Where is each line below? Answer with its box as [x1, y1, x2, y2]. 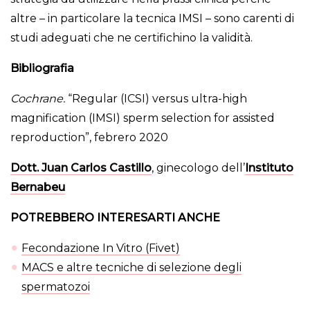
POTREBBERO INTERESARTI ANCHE [10, 210, 220, 224]
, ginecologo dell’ [152, 161, 245, 174]
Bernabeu [10, 180, 65, 194]
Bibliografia [10, 61, 74, 75]
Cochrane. [10, 91, 65, 105]
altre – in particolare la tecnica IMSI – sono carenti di [10, 11, 294, 25]
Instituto [245, 161, 293, 174]
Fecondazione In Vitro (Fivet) [21, 241, 180, 255]
